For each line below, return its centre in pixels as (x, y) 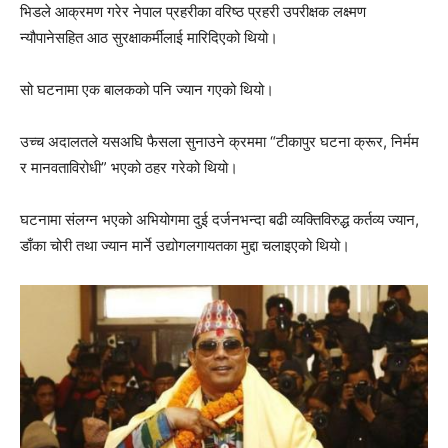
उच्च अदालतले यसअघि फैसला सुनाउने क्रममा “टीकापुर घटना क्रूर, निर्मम (219, 142)
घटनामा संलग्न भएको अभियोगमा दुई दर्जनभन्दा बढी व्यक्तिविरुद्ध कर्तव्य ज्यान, (219, 220)
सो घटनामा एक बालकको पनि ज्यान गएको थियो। (147, 90)
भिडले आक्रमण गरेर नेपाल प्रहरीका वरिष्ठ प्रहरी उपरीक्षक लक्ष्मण (193, 12)
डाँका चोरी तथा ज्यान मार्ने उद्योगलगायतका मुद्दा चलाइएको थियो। (185, 246)
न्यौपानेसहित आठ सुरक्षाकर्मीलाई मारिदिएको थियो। (149, 38)
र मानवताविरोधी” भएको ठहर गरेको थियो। (129, 168)
